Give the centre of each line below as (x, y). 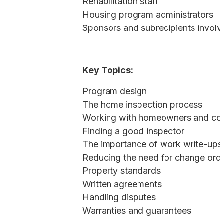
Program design (115, 91)
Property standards (122, 171)
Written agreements (122, 184)
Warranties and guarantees (137, 210)
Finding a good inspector (133, 131)
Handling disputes (119, 197)
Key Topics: (108, 70)
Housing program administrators (148, 14)
